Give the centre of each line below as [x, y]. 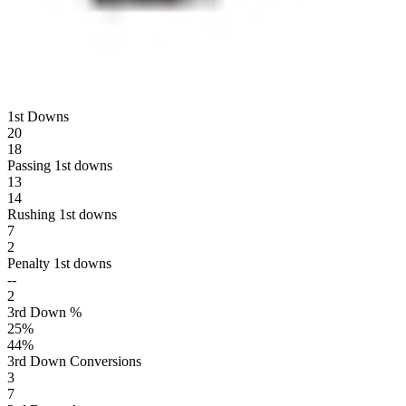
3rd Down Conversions [74, 361]
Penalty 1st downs [59, 263]
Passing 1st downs [60, 165]
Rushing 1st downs [62, 214]
